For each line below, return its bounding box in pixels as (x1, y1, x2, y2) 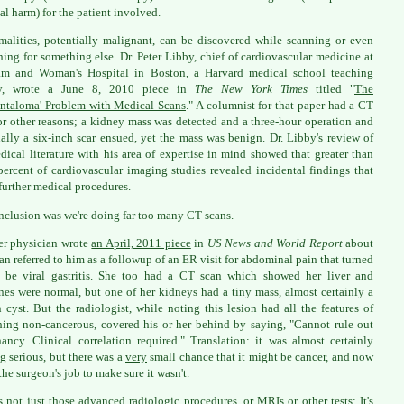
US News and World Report (207, 236, 346, 251)
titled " (308, 82, 354, 96)
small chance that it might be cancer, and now (147, 350, 373, 364)
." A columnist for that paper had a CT (186, 98, 373, 113)
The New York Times (195, 82, 308, 96)
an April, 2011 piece (91, 236, 191, 251)
